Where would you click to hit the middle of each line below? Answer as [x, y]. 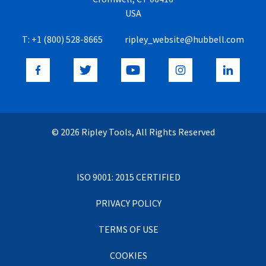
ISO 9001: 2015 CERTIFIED [128, 177]
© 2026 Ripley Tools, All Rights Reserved [133, 132]
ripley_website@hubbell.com [184, 39]
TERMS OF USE [128, 229]
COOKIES [128, 255]
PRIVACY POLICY [128, 203]
